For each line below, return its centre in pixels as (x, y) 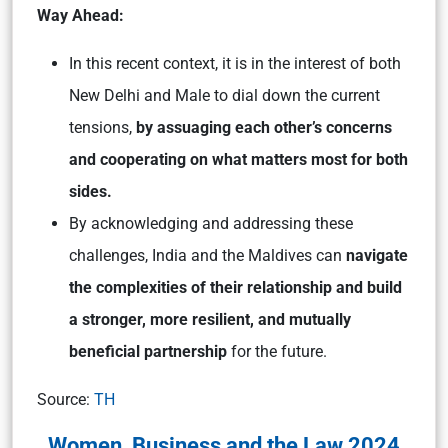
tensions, (102, 128)
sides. (90, 192)
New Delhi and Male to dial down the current (224, 96)
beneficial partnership (148, 352)
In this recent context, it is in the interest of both (235, 64)
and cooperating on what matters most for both (238, 160)
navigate (377, 256)
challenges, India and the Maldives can (207, 256)
